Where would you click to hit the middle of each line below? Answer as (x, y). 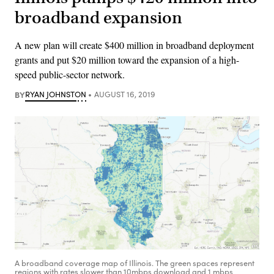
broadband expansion (98, 18)
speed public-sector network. (70, 74)
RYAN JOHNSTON (56, 94)
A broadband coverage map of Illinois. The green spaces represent (135, 263)
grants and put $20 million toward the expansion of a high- (127, 59)
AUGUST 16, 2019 (124, 94)
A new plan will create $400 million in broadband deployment (134, 45)
